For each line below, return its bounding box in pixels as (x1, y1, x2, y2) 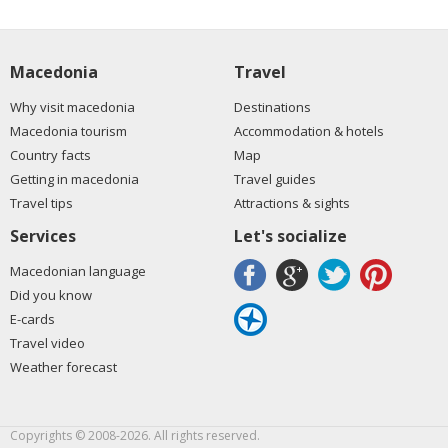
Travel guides (234, 170, 316, 188)
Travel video (10, 334, 85, 352)
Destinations (234, 98, 311, 116)
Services (10, 225, 76, 247)
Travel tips (10, 194, 73, 212)
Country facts (10, 146, 91, 164)
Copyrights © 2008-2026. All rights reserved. (10, 427, 260, 444)
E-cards (10, 310, 55, 328)
